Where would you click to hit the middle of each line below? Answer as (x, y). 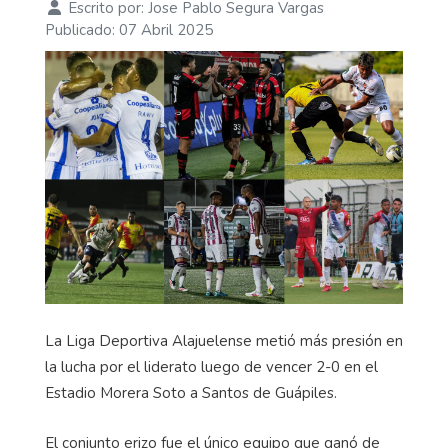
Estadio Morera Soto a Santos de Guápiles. (191, 393)
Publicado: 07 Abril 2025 (129, 30)
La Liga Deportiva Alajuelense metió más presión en (224, 341)
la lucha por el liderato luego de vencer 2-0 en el (211, 367)
